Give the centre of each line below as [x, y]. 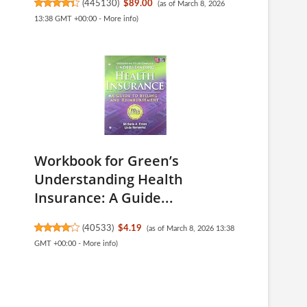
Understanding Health [109, 179]
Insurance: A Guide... [104, 198]
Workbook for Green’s [107, 161]
